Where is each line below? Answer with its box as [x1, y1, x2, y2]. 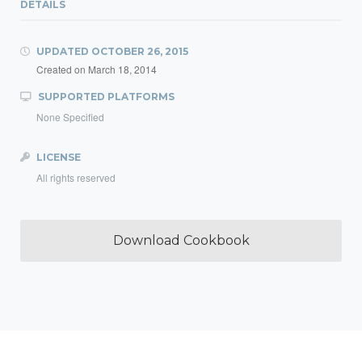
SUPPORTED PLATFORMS [36, 90, 175, 103]
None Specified [36, 110, 104, 124]
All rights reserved [36, 170, 116, 184]
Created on [36, 62, 88, 76]
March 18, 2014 [88, 62, 157, 76]
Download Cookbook [112, 233, 250, 248]
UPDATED [34, 45, 91, 57]
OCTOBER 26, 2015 [91, 45, 188, 57]
